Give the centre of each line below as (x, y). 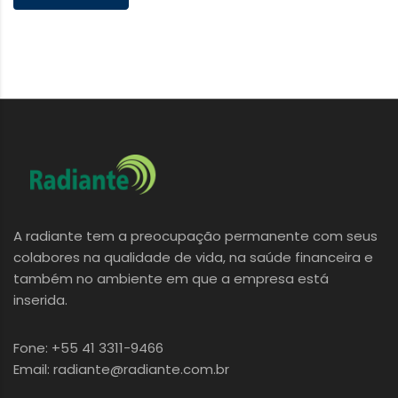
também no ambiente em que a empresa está (171, 278)
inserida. (40, 299)
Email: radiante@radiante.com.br (121, 369)
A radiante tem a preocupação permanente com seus (195, 235)
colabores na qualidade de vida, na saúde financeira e (193, 257)
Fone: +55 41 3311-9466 (88, 347)
